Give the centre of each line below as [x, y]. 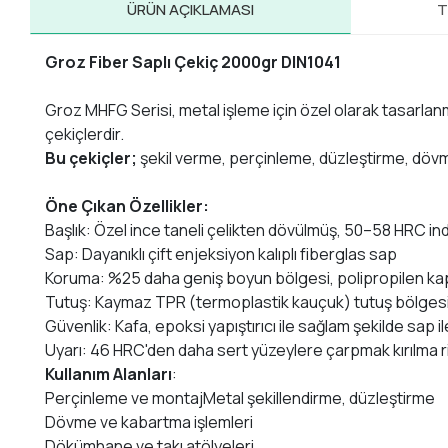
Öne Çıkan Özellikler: [127, 206]
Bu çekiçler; [91, 158]
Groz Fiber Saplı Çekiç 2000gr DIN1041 [193, 62]
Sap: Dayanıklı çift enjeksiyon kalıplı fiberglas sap [221, 254]
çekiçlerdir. [85, 134]
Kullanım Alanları [109, 374]
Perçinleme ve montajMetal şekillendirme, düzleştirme [240, 398]
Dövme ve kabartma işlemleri [149, 422]
